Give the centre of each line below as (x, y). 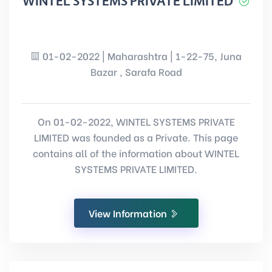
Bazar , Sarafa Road (136, 71)
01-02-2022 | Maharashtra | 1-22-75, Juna (141, 56)
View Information (129, 213)
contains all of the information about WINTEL (136, 153)
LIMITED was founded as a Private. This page (136, 137)
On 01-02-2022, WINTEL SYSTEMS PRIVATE (136, 121)
